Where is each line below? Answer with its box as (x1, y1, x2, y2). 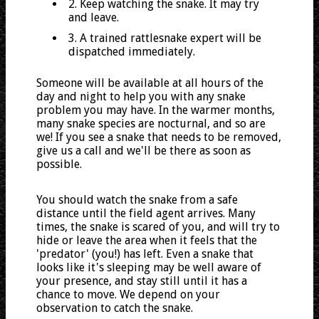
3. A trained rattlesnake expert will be (68, 31, 262, 45)
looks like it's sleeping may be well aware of (36, 260, 262, 274)
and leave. (68, 10, 120, 24)
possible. (36, 157, 83, 171)
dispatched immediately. (68, 44, 196, 58)
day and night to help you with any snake (36, 89, 246, 103)
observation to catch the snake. (36, 300, 194, 315)
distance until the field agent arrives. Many (36, 206, 256, 220)
